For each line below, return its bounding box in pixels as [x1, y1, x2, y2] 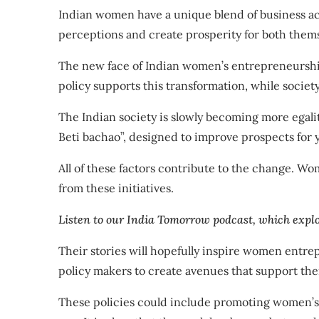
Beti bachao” [58, 130, 123, 144]
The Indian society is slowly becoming [58, 110, 261, 124]
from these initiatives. [58, 181, 174, 195]
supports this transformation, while [90, 78, 283, 93]
